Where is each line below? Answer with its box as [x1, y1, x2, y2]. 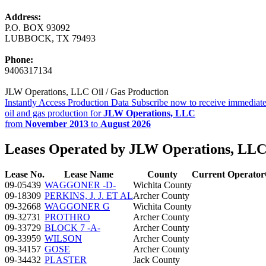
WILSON [45, 233, 82, 243]
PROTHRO [45, 211, 90, 222]
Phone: [5, 54, 33, 65]
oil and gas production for [5, 107, 103, 118]
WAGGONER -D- [45, 179, 116, 190]
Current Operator [192, 169, 265, 179]
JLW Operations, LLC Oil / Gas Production [5, 86, 169, 97]
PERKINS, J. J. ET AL [45, 190, 133, 201]
